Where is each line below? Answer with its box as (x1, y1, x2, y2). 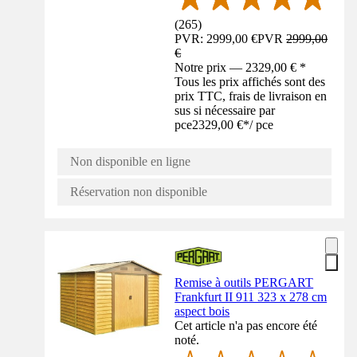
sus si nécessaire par (175, 104, 276, 118)
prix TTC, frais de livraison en (175, 89, 328, 104)
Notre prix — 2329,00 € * (175, 61, 307, 75)
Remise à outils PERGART (175, 276, 314, 290)
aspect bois (175, 304, 230, 319)
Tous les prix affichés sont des (175, 75, 326, 89)
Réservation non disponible (70, 185, 207, 199)
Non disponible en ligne (70, 155, 190, 169)
